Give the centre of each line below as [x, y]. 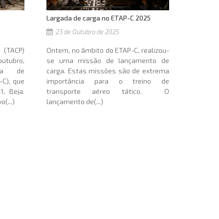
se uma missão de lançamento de [108, 61]
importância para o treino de [108, 81]
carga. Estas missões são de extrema [108, 71]
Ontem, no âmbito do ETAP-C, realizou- [108, 50]
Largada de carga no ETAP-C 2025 [99, 18]
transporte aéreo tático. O [108, 91]
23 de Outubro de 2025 [87, 32]
